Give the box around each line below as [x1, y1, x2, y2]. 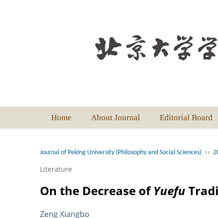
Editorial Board [160, 113, 213, 123]
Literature [40, 164, 72, 174]
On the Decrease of [40, 182, 153, 199]
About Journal [91, 113, 140, 123]
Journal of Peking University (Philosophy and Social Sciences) [40, 149, 201, 157]
